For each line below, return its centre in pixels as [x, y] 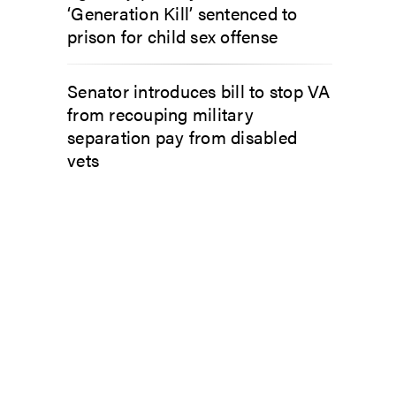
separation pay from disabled [182, 137]
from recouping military [160, 114]
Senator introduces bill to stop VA [199, 91]
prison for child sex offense [172, 36]
